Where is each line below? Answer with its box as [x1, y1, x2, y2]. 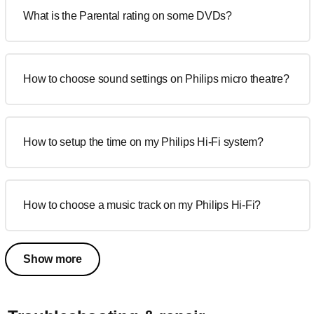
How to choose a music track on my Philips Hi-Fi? [23, 199, 261, 211]
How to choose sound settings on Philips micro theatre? [23, 73, 289, 85]
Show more [23, 253, 82, 265]
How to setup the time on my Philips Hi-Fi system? [23, 136, 264, 148]
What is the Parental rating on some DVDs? [23, 10, 232, 22]
